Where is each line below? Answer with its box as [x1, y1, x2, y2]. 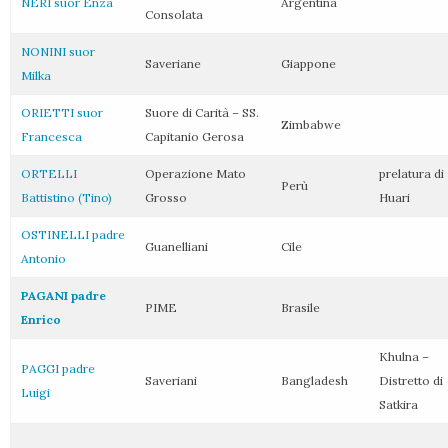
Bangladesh [281, 373, 348, 388]
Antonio [21, 251, 66, 266]
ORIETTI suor [21, 105, 103, 120]
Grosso [145, 190, 187, 205]
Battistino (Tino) [21, 190, 112, 205]
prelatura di [379, 166, 444, 181]
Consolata [145, 7, 203, 22]
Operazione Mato [145, 166, 246, 181]
